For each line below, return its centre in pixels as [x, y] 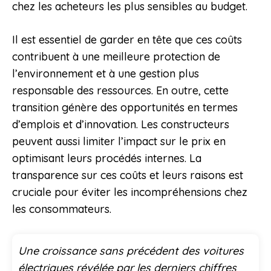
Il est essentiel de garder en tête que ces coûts [127, 40]
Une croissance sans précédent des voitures [131, 251]
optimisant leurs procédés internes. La [107, 158]
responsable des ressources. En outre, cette [120, 91]
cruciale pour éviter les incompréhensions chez [130, 192]
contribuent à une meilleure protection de [116, 57]
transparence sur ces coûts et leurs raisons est [128, 175]
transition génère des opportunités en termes [125, 108]
